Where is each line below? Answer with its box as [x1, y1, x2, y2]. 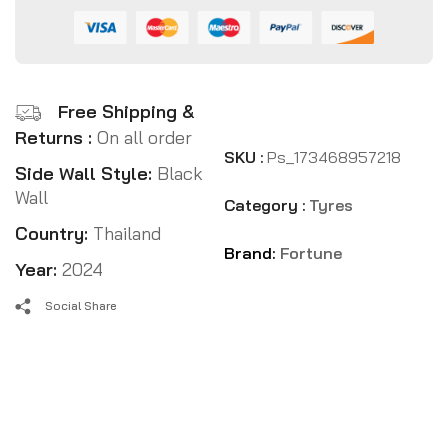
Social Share [45, 298, 117, 314]
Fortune [279, 242, 342, 263]
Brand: [223, 242, 280, 263]
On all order [97, 126, 192, 150]
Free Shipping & [58, 99, 194, 123]
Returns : [15, 126, 97, 150]
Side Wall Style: [15, 162, 152, 186]
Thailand [93, 222, 161, 246]
